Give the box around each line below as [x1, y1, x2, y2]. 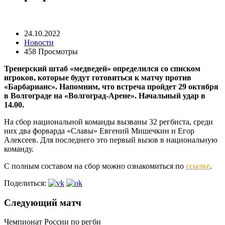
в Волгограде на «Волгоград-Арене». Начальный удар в [4, 91, 205, 100]
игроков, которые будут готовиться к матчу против [4, 73, 191, 82]
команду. [4, 144, 34, 153]
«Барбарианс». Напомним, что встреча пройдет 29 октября [4, 82, 218, 91]
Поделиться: [4, 178, 46, 187]
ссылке [186, 161, 210, 170]
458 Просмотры [24, 47, 78, 56]
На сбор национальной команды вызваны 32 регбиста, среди [4, 117, 213, 126]
